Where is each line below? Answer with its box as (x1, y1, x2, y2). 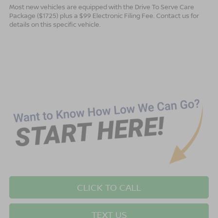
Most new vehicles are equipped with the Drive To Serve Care (9, 2, 194, 12)
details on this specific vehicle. (9, 20, 101, 29)
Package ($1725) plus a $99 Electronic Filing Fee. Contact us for (9, 11, 199, 20)
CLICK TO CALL (77, 182, 141, 194)
